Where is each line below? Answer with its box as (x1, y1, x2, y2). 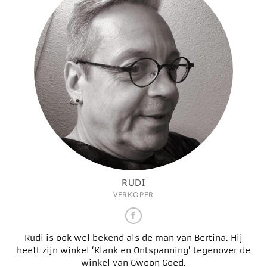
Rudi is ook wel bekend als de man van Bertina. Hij (24, 232, 243, 243)
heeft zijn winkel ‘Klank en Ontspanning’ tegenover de (17, 245, 250, 256)
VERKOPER (113, 190, 154, 200)
